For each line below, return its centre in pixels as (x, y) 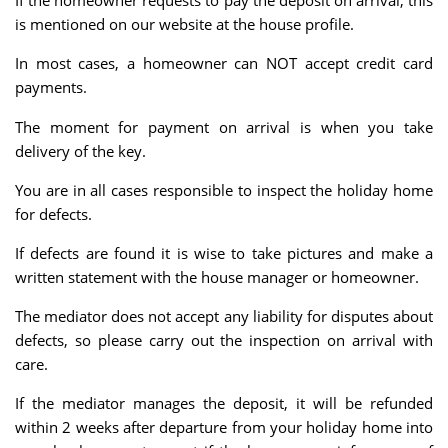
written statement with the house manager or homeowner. (217, 277)
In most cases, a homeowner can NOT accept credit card (224, 63)
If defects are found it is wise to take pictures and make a (224, 253)
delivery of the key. (80, 150)
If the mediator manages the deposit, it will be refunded (224, 403)
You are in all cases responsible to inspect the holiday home (224, 189)
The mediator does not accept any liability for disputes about (224, 316)
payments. (51, 87)
